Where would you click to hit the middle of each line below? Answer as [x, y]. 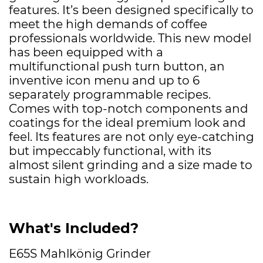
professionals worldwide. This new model [130, 38]
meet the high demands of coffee [108, 24]
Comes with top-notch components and [129, 108]
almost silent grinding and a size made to [131, 165]
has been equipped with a [86, 52]
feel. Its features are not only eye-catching [131, 136]
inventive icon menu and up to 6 [104, 80]
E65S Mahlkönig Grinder [80, 254]
